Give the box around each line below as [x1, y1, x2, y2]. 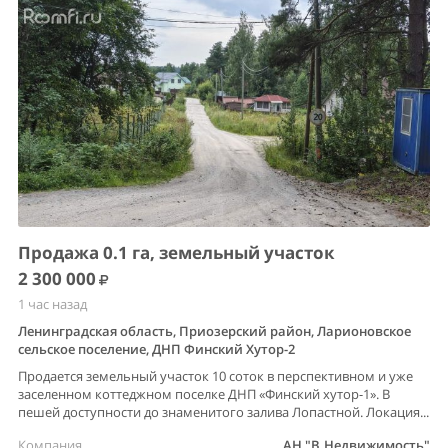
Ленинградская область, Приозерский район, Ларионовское [18, 322, 411, 341]
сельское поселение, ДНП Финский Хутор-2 [18, 340, 295, 359]
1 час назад [18, 295, 87, 314]
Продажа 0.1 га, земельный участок [18, 241, 335, 265]
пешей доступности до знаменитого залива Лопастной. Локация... [18, 403, 429, 422]
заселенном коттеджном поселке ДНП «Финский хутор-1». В [18, 385, 390, 404]
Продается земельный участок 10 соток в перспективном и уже [18, 367, 413, 386]
